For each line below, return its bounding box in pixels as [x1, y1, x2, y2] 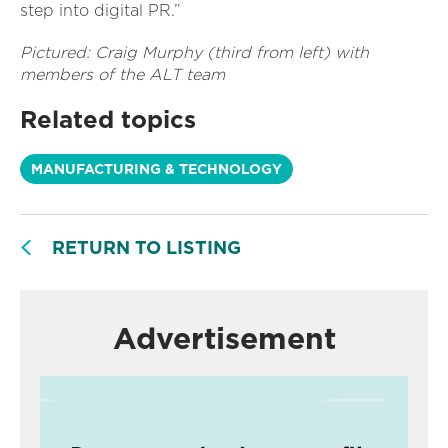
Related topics [20, 105, 196, 135]
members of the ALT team [20, 65, 225, 85]
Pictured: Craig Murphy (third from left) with [20, 43, 369, 63]
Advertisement [103, 320, 345, 357]
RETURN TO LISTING [52, 237, 241, 259]
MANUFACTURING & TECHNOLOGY [31, 161, 282, 178]
